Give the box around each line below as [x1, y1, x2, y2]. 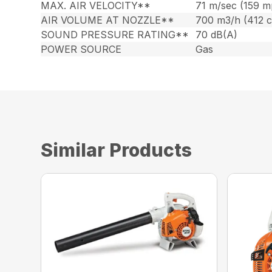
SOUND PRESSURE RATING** [41, 29, 189, 41]
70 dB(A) [195, 29, 238, 41]
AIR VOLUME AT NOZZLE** [41, 14, 175, 26]
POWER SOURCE [41, 43, 122, 55]
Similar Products [41, 139, 192, 161]
